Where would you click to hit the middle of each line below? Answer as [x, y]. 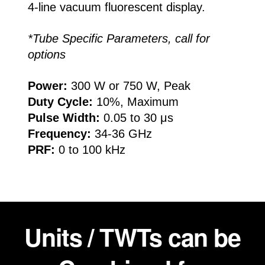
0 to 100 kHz [90, 149]
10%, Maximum [135, 101]
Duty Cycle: [60, 101]
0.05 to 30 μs [136, 117]
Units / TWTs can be [132, 237]
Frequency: [59, 133]
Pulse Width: [64, 117]
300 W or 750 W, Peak [129, 85]
